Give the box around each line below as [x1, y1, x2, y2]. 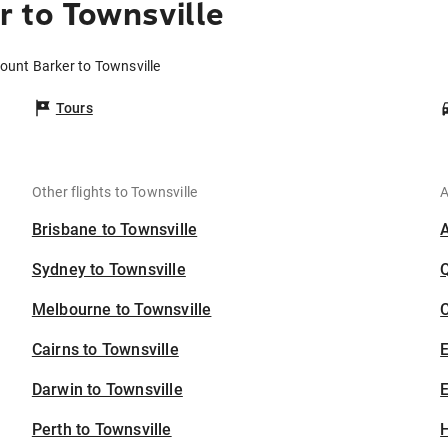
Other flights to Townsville [31, 184, 198, 201]
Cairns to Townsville [31, 340, 179, 360]
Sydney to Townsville [31, 260, 186, 280]
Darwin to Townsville [31, 380, 183, 400]
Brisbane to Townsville [31, 220, 198, 240]
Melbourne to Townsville [31, 300, 212, 320]
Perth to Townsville [31, 420, 172, 440]
